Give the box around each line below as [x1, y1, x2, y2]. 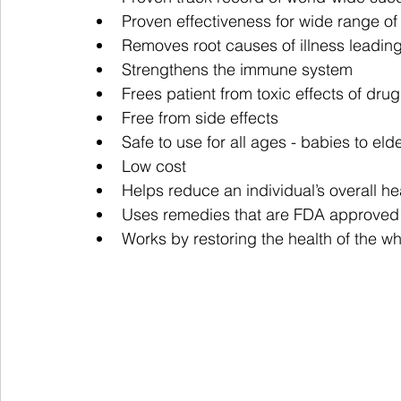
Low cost [122, 156, 186, 176]
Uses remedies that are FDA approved [122, 204, 399, 225]
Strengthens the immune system [122, 59, 353, 80]
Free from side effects [122, 107, 278, 128]
